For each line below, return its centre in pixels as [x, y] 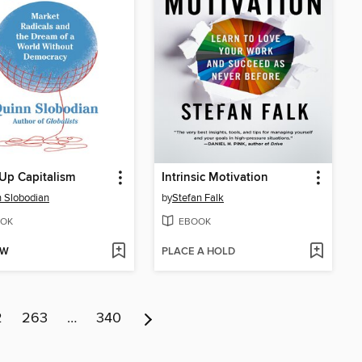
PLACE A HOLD [198, 251]
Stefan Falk [198, 198]
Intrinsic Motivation [215, 178]
